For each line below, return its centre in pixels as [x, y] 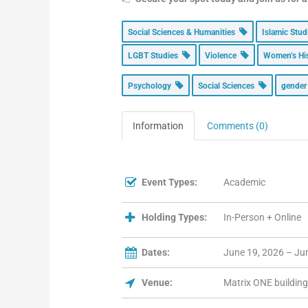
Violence [223, 56]
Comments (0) [238, 126]
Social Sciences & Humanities [184, 33]
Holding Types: [175, 218]
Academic [245, 183]
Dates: [156, 253]
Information [158, 126]
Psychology [152, 86]
